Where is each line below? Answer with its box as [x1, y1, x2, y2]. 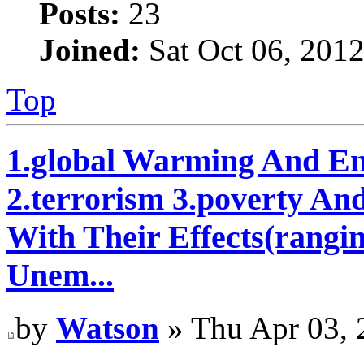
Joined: [39, 32, 141, 68]
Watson [56, 310, 159, 345]
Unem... [6, 257, 114, 294]
